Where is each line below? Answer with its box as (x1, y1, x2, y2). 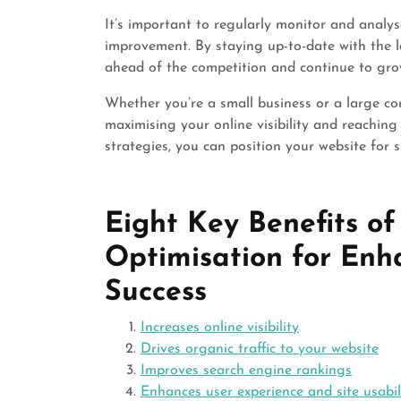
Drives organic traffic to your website (141, 342, 379, 356)
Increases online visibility (141, 320, 299, 335)
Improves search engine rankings (141, 363, 352, 378)
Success (105, 278, 207, 307)
